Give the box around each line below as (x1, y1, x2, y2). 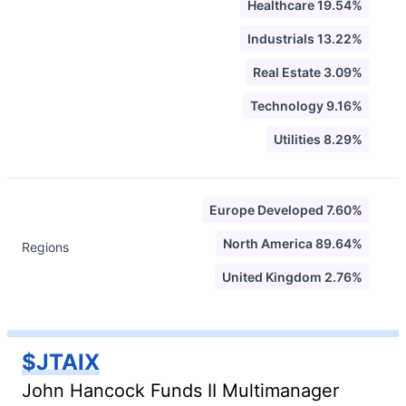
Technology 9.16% (250, 98, 362, 113)
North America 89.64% (223, 236, 362, 251)
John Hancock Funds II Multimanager (22, 380, 339, 401)
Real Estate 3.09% (253, 64, 362, 80)
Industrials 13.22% (247, 31, 362, 46)
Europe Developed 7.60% (209, 202, 362, 217)
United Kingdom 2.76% (222, 269, 362, 285)
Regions (22, 239, 69, 255)
